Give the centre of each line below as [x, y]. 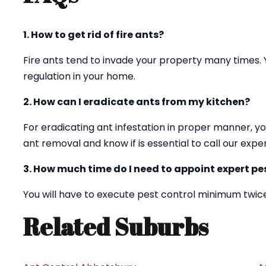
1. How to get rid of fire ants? [94, 35]
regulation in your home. [79, 76]
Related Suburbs [116, 227]
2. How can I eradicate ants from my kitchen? [137, 102]
